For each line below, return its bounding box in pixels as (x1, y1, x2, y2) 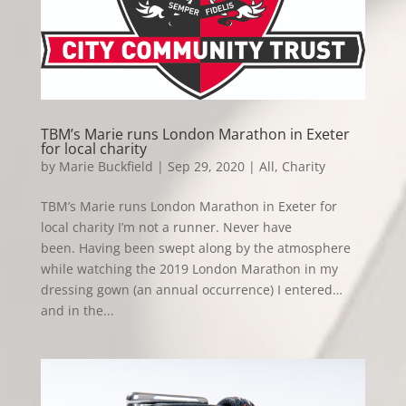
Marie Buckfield (58, 157, 153, 175)
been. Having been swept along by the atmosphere (40, 238, 351, 256)
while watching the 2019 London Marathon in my (40, 259, 338, 277)
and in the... (40, 301, 114, 319)
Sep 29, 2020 (167, 157, 245, 175)
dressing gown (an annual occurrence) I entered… (40, 280, 343, 298)
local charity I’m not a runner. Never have (40, 217, 292, 236)
